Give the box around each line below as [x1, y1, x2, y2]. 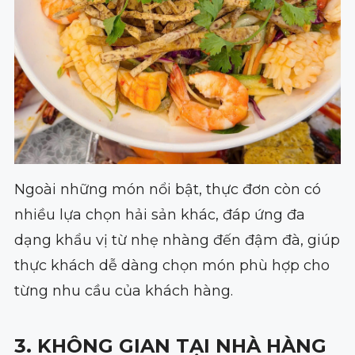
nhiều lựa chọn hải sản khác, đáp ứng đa [13, 206, 305, 224]
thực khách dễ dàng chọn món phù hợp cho [13, 257, 330, 275]
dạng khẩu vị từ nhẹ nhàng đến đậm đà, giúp [13, 231, 340, 250]
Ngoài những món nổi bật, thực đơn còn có [13, 181, 321, 199]
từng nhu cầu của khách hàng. [13, 282, 233, 300]
